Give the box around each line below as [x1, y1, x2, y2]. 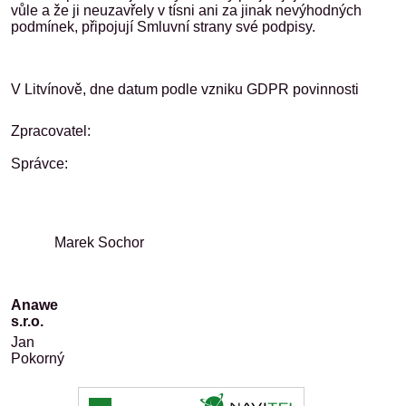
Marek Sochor [11, 235, 144, 250]
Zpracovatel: [11, 123, 105, 139]
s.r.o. [11, 314, 399, 329]
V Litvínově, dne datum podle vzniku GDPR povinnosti [11, 82, 359, 97]
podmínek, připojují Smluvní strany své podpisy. [11, 19, 315, 34]
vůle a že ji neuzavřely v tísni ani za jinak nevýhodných [11, 3, 362, 18]
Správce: [11, 156, 68, 171]
